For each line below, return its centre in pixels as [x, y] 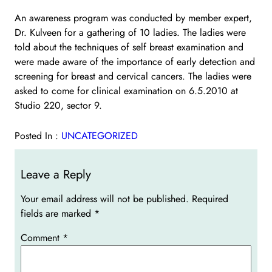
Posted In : [38, 135]
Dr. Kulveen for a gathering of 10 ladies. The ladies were [130, 32]
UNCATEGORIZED [100, 135]
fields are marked [57, 213]
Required [210, 199]
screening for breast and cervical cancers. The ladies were [133, 76]
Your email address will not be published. [105, 199]
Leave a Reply [56, 174]
